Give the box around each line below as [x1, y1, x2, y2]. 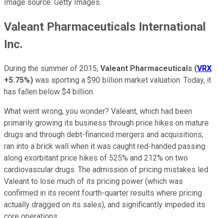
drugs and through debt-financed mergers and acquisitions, [4, 129, 203, 139]
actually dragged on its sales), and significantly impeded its [4, 200, 205, 209]
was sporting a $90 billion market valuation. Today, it [33, 75, 211, 85]
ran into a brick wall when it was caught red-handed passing [4, 141, 205, 151]
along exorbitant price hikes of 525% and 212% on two [4, 153, 188, 163]
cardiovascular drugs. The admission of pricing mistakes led [4, 164, 208, 174]
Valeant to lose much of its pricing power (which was [4, 176, 183, 186]
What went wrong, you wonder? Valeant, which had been [4, 106, 192, 116]
